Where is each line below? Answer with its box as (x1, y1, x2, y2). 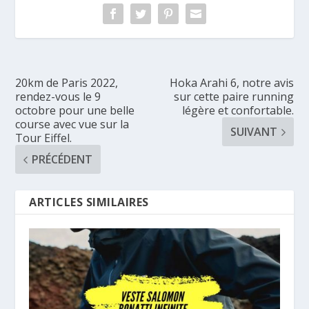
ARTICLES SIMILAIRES (29, 195, 149, 210)
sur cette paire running (173, 89, 294, 105)
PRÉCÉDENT (32, 152, 93, 168)
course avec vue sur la (15, 117, 130, 132)
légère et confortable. (181, 103, 294, 119)
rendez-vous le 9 (15, 89, 101, 105)
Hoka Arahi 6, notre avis (169, 75, 294, 91)
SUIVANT (230, 124, 277, 140)
